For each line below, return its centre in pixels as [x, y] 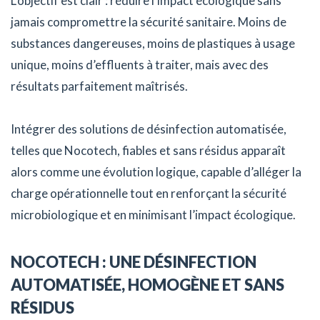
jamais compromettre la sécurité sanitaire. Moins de [149, 22]
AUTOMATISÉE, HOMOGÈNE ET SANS [147, 285]
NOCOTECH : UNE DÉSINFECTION [134, 262]
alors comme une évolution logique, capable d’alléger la [156, 172]
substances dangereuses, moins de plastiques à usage [153, 44]
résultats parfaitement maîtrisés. [99, 86]
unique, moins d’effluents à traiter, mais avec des [140, 65]
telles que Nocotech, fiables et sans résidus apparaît [148, 151]
